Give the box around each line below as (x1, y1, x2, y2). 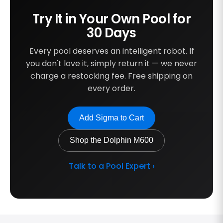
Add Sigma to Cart (79, 113, 144, 122)
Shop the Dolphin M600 (70, 136, 153, 145)
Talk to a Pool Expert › (68, 160, 155, 172)
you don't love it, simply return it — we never (26, 58, 197, 70)
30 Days (87, 24, 136, 42)
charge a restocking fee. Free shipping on (30, 70, 193, 82)
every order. (88, 83, 135, 95)
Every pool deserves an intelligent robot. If (29, 45, 194, 57)
